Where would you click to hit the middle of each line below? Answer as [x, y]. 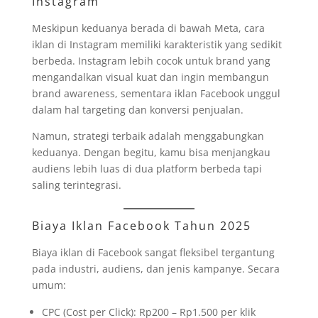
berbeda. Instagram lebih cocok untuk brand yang [151, 60]
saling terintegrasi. [76, 185]
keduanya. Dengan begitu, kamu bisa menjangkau [151, 152]
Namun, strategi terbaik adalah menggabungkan [148, 136]
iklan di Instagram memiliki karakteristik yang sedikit [157, 44]
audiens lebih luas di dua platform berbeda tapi [147, 168]
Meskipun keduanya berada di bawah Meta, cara [148, 28]
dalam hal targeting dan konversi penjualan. [137, 109]
